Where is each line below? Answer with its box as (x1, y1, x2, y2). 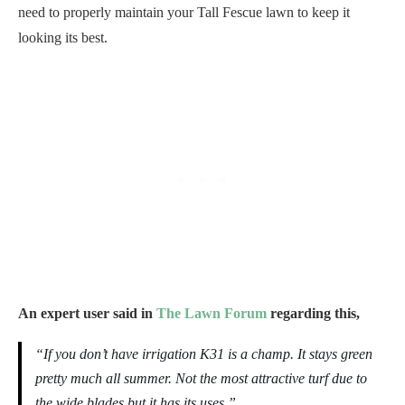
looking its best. (18, 30, 108, 46)
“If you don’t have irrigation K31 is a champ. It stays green (35, 346, 372, 363)
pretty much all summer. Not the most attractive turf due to (35, 371, 367, 387)
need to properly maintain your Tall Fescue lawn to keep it (18, 5, 350, 21)
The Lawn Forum (156, 306, 267, 322)
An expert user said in (18, 306, 156, 322)
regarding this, (267, 306, 360, 322)
